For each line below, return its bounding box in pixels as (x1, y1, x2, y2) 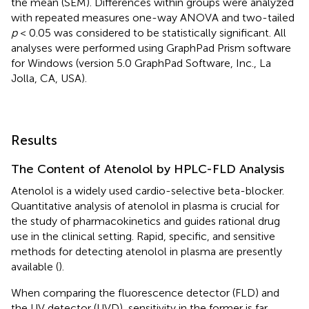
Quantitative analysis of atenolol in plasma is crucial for (11, 199, 279, 212)
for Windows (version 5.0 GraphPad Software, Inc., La (11, 56, 271, 70)
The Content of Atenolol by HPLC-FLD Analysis (11, 161, 284, 177)
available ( (11, 259, 59, 273)
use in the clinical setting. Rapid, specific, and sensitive (11, 229, 275, 243)
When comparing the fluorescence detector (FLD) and (11, 286, 279, 299)
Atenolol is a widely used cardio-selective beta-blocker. (11, 183, 284, 197)
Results (11, 131, 57, 148)
